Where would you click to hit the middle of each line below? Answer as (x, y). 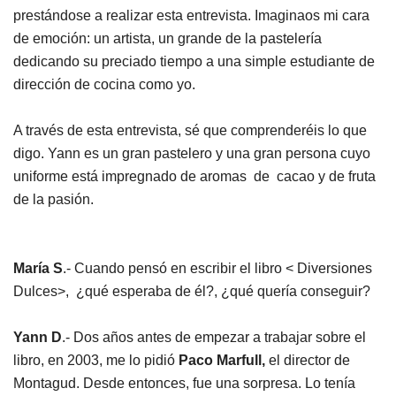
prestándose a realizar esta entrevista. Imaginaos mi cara (191, 15)
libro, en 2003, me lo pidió (96, 360)
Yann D (38, 337)
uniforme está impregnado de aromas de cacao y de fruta (194, 176)
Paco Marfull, (222, 360)
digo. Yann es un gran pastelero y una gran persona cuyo (192, 153)
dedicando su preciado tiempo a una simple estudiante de (194, 61)
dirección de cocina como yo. (104, 84)
